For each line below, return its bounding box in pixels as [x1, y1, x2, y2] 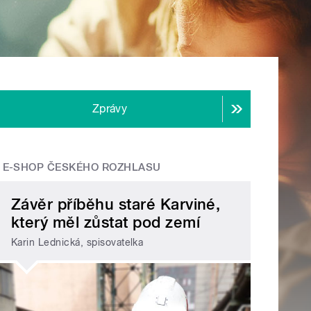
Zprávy [92, 102, 128, 116]
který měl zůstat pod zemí [11, 213, 201, 232]
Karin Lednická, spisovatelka [11, 236, 144, 248]
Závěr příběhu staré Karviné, [11, 195, 221, 214]
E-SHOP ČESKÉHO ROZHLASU [2, 161, 161, 174]
